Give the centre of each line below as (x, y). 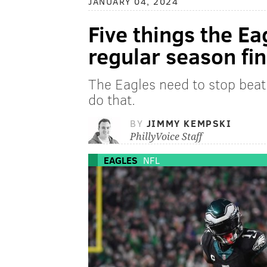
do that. (112, 100)
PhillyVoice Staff (166, 137)
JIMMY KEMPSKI (189, 123)
